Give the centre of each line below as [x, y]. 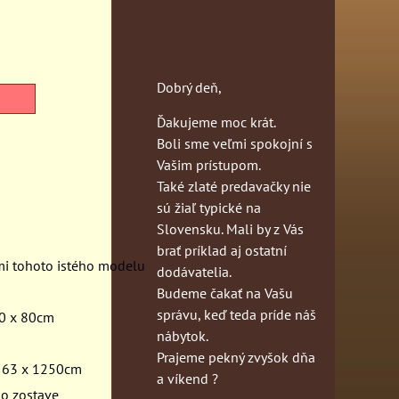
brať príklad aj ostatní [222, 250]
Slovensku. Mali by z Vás [230, 228]
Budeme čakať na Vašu [225, 293]
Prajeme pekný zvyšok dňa [236, 357]
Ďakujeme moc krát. [216, 122]
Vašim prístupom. [209, 164]
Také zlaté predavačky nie [234, 186]
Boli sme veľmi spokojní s [235, 143]
